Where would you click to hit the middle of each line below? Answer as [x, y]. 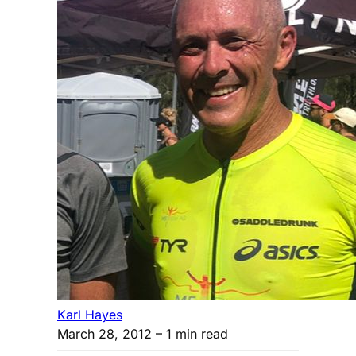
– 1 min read [190, 333]
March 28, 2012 [104, 333]
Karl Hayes [90, 314]
